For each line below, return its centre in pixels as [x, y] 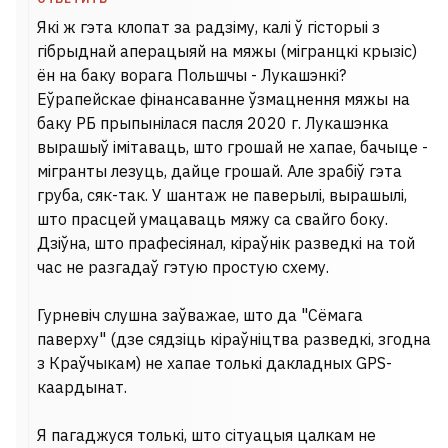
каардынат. [82, 387]
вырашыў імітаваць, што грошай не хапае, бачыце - [232, 147]
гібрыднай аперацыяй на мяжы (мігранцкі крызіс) [227, 51]
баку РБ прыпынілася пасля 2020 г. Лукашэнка [213, 123]
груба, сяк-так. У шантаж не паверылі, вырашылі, [222, 195]
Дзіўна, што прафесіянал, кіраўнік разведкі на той [226, 243]
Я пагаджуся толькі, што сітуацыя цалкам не [206, 435]
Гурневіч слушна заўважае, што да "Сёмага [200, 315]
